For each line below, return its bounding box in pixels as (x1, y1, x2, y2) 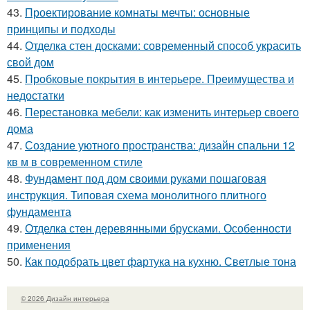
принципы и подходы (7, 21, 116, 37)
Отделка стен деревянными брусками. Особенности (25, 220, 291, 237)
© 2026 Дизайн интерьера (21, 293, 109, 304)
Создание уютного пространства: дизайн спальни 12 (25, 137, 295, 154)
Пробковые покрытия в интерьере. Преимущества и (25, 71, 294, 87)
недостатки (7, 87, 64, 104)
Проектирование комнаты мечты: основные (25, 4, 250, 21)
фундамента (7, 203, 71, 220)
